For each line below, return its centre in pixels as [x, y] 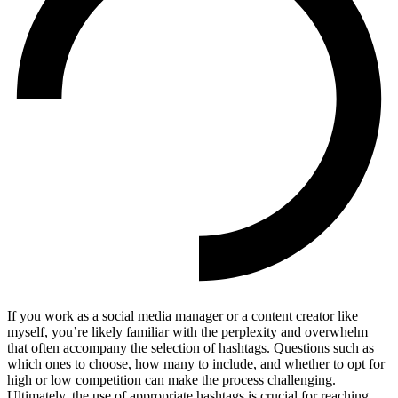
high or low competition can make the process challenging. [171, 380]
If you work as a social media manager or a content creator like [183, 316]
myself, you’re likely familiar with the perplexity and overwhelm [187, 332]
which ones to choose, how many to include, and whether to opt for [196, 364]
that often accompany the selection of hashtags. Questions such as [191, 348]
